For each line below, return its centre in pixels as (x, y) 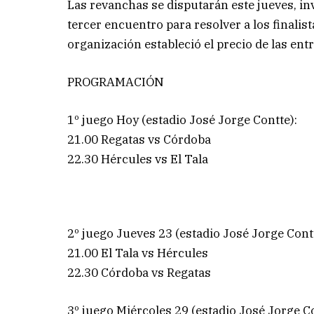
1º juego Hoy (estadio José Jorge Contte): (183, 120)
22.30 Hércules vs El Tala (138, 159)
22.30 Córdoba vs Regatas (139, 273)
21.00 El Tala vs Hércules (138, 253)
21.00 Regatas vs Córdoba (139, 139)
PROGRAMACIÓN (116, 82)
